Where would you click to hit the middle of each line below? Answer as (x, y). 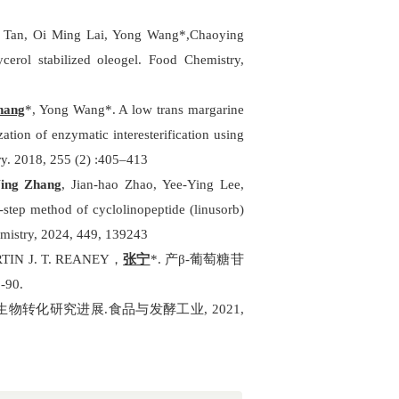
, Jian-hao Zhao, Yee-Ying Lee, (153, 184)
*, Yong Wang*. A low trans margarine (134, 110)
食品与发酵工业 (156, 309)
